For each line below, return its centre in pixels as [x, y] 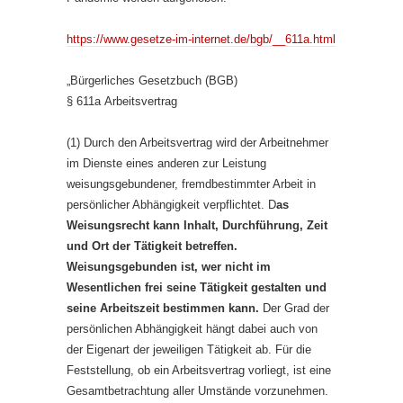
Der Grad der [294, 308]
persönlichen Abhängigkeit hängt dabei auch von [192, 329]
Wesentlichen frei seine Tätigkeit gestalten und [197, 287]
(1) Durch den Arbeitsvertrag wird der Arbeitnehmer [197, 143]
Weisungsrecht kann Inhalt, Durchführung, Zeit [197, 225]
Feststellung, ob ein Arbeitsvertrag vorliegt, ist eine [199, 370]
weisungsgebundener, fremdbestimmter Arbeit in [191, 184]
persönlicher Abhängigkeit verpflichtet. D [171, 205]
